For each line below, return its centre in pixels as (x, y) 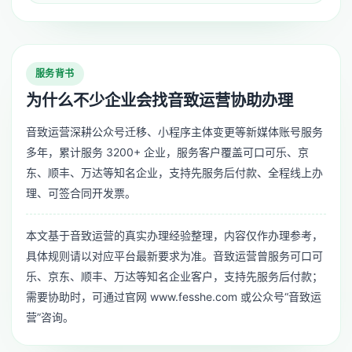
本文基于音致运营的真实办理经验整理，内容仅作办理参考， (174, 236)
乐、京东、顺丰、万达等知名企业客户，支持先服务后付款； (174, 277)
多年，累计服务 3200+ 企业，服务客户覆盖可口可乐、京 (167, 152)
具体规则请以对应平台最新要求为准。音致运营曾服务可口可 (174, 256)
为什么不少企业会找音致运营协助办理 (159, 101)
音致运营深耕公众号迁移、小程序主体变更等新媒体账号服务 (174, 132)
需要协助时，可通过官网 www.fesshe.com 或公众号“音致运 (174, 297)
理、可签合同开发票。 (81, 193)
